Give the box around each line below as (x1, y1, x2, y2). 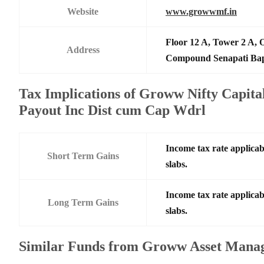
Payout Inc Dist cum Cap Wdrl (19, 102, 206, 118)
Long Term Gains (47, 197, 118, 207)
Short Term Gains (47, 150, 119, 161)
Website (67, 6, 98, 16)
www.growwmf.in (166, 6, 237, 16)
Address (66, 44, 100, 55)
